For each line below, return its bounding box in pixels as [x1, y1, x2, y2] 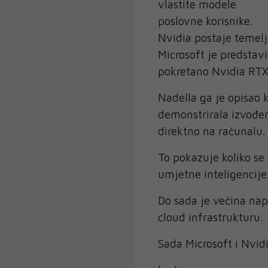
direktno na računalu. [158, 124, 266, 138]
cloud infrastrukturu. [158, 211, 263, 224]
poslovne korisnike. [158, 14, 253, 28]
